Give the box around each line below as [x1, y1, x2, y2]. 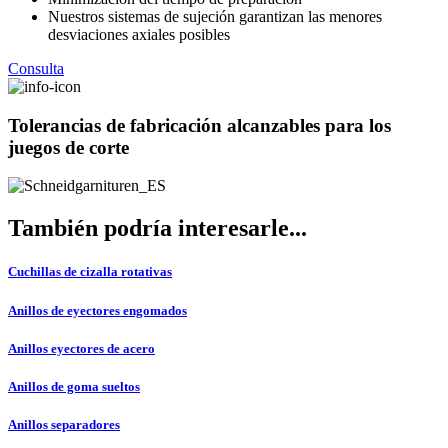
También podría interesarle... [8, 215, 307, 242]
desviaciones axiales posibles [48, 25, 230, 43]
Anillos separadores [8, 417, 120, 433]
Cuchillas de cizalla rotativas [8, 264, 172, 280]
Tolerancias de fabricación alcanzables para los [8, 114, 391, 136]
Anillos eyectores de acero [8, 340, 155, 356]
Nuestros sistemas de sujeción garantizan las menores [48, 7, 382, 25]
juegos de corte [8, 136, 129, 158]
